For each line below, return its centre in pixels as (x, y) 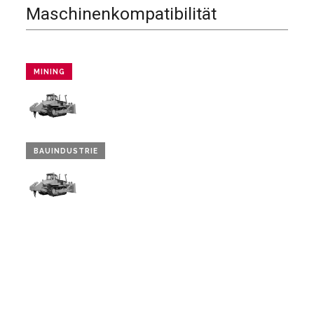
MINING (49, 71)
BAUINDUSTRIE (66, 151)
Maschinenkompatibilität (122, 13)
